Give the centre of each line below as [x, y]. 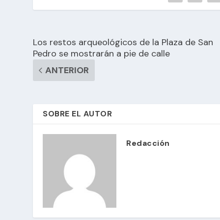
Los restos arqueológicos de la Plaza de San [123, 42]
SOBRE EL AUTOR [78, 113]
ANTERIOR [67, 70]
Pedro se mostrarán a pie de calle [102, 53]
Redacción [148, 143]
